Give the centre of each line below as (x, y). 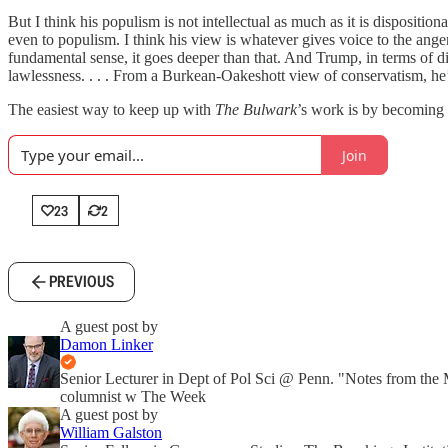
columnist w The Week (133, 396)
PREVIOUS (81, 281)
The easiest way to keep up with (111, 109)
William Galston (111, 432)
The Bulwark (256, 109)
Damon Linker (106, 344)
